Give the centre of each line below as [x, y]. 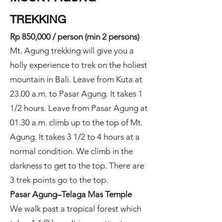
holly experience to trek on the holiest [79, 65]
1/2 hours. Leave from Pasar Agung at [79, 108]
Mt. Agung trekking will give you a [72, 51]
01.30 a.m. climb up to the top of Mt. [76, 122]
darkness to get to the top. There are [77, 166]
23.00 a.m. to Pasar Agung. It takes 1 [76, 94]
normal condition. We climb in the [71, 151]
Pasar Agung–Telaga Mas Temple [71, 194]
